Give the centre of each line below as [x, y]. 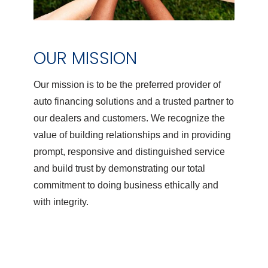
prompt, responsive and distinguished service [129, 152]
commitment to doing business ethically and [126, 185]
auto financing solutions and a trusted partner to [134, 102]
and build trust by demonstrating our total [119, 169]
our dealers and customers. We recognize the [129, 118]
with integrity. [61, 202]
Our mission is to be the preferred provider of [127, 85]
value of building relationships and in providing [132, 135]
